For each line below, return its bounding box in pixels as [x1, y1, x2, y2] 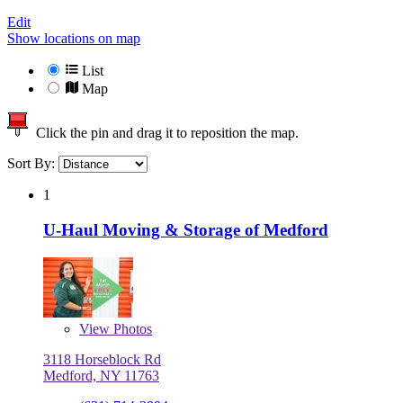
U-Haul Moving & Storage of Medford [43, 219, 328, 239]
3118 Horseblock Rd [43, 351, 161, 367]
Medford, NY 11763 [43, 367, 159, 383]
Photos [110, 320, 152, 336]
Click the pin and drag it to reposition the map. [29, 125, 299, 141]
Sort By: [7, 156, 58, 172]
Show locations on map [7, 31, 140, 47]
